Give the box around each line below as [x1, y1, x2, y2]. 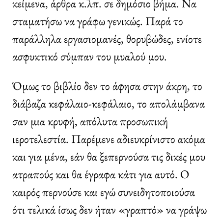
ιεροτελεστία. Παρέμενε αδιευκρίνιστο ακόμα [12, 131, 205, 146]
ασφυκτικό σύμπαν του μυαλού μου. [12, 48, 167, 64]
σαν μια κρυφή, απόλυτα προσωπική [12, 113, 168, 129]
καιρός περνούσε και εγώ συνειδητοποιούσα [12, 184, 195, 199]
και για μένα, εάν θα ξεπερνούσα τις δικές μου [12, 148, 205, 164]
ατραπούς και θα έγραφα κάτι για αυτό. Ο [12, 166, 189, 182]
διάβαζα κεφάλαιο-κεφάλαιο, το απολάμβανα [12, 95, 205, 111]
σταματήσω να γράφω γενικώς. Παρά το [12, 13, 183, 28]
